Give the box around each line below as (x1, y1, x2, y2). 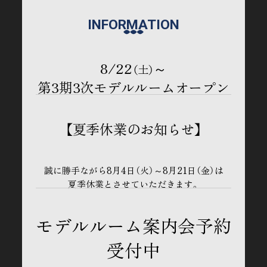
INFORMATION (88, 16, 179, 33)
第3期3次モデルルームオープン (38, 77, 229, 97)
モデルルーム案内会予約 (36, 212, 231, 238)
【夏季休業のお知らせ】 (64, 119, 203, 139)
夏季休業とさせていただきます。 (67, 177, 200, 190)
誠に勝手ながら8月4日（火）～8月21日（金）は (44, 163, 223, 176)
